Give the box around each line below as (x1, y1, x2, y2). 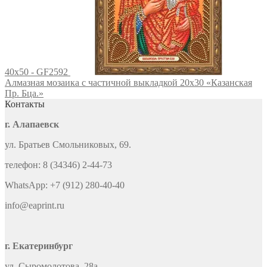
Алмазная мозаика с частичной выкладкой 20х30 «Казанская (5, 77, 252, 88)
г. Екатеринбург (5, 241, 73, 252)
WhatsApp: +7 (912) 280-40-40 (5, 180, 125, 191)
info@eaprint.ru (5, 200, 64, 211)
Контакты (5, 99, 45, 110)
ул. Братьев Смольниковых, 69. (5, 139, 131, 150)
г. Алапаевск (5, 119, 59, 130)
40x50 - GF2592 (5, 67, 68, 77)
